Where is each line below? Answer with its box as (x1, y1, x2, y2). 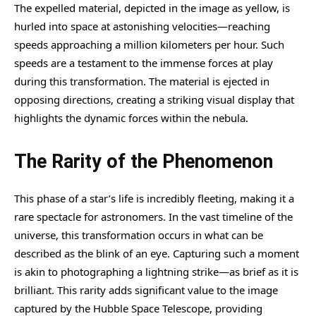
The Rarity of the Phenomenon (14, 150, 273, 173)
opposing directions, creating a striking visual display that (14, 92, 294, 107)
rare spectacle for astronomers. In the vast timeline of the (14, 209, 293, 224)
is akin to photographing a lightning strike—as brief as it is (14, 264, 298, 279)
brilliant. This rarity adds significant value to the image (14, 282, 278, 297)
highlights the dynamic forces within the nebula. (14, 110, 248, 125)
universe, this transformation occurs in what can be (14, 227, 263, 242)
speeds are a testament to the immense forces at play (14, 55, 273, 70)
